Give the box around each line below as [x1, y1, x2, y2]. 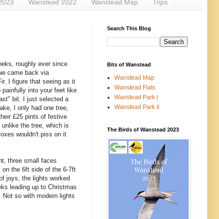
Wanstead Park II [114, 103, 159, 110]
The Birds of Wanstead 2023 [107, 126, 179, 132]
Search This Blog [107, 25, 151, 31]
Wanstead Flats [114, 84, 155, 91]
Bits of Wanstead [107, 61, 151, 67]
